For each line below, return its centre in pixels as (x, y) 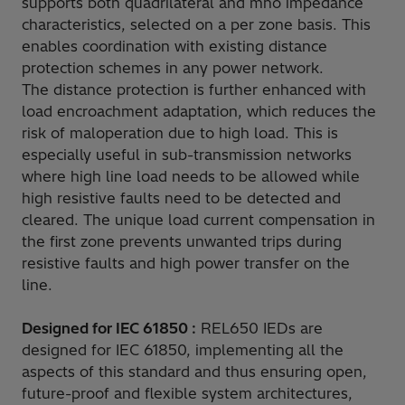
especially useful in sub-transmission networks (187, 154)
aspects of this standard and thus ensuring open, (194, 371)
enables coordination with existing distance (174, 46)
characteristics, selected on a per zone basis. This (196, 24)
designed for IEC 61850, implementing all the (183, 349)
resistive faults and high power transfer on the (186, 263)
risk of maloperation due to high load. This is (180, 132)
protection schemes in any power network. (173, 67)
